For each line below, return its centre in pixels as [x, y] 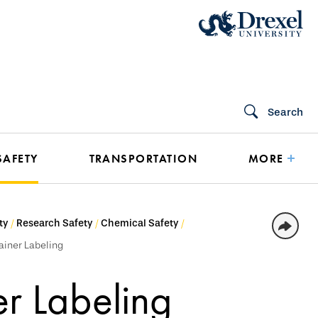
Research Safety [55, 223]
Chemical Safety [140, 223]
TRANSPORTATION [143, 159]
